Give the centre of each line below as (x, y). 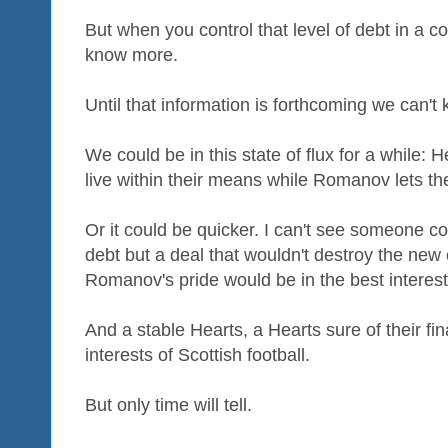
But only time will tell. (168, 404)
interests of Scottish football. (197, 354)
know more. (131, 54)
